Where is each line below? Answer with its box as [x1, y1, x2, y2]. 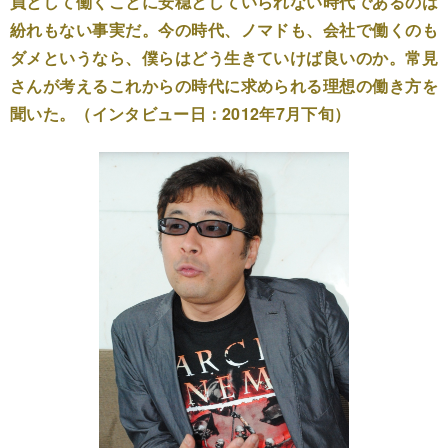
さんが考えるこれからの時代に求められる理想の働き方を [10, 74, 438, 97]
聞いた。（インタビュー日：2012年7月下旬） [10, 102, 351, 125]
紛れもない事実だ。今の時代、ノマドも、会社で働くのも [10, 18, 438, 41]
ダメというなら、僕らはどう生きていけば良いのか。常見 [10, 46, 438, 69]
